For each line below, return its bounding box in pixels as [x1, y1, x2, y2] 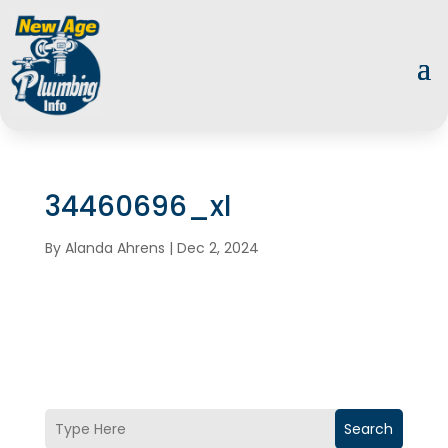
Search [344, 419, 394, 440]
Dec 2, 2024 [176, 238, 259, 259]
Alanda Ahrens [64, 238, 165, 259]
